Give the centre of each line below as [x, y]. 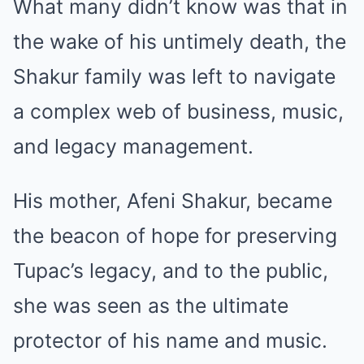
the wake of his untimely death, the [180, 41]
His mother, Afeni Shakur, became [173, 201]
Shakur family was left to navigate [174, 76]
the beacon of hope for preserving [175, 236]
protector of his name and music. [170, 340]
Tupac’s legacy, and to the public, [171, 271]
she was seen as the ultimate [151, 305]
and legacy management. [133, 146]
